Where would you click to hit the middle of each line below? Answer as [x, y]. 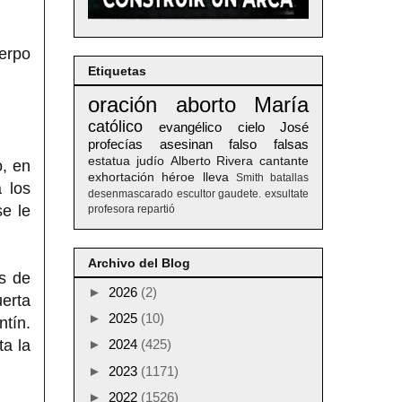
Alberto [190, 162]
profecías [115, 144]
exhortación [121, 178]
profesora [111, 210]
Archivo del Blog [139, 263]
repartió [156, 210]
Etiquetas [117, 71]
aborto [205, 105]
